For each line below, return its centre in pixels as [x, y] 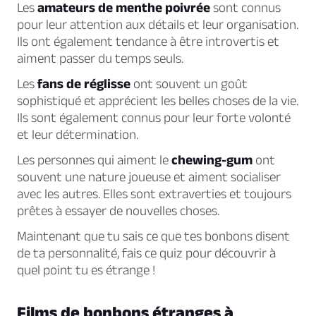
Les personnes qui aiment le [94, 160]
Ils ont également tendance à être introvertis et [148, 42]
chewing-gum [212, 160]
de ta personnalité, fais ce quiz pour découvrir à [146, 253]
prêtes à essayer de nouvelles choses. [118, 211]
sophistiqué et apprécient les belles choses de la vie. [158, 101]
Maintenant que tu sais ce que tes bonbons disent [153, 236]
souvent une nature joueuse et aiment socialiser [149, 177]
